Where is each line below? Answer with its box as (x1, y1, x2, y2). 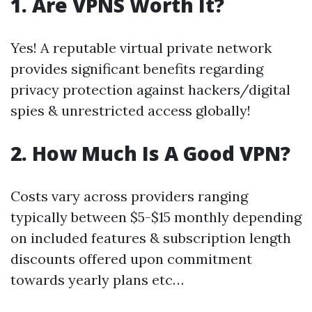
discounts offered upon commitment (10, 250, 252, 268)
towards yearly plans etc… (10, 271, 184, 289)
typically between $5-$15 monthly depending (10, 208, 302, 226)
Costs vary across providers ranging (10, 187, 248, 205)
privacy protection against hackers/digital (10, 81, 290, 99)
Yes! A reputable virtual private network (10, 39, 272, 57)
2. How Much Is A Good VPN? (10, 140, 290, 167)
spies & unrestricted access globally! (10, 102, 251, 120)
